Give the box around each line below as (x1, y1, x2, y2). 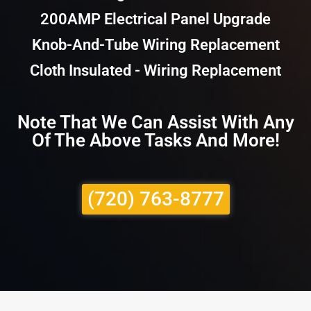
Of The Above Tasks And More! (31, 130, 280, 151)
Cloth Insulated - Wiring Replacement (30, 62, 281, 80)
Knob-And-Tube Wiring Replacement (31, 36, 280, 54)
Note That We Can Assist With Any (17, 112, 294, 133)
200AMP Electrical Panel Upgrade (40, 10, 271, 28)
